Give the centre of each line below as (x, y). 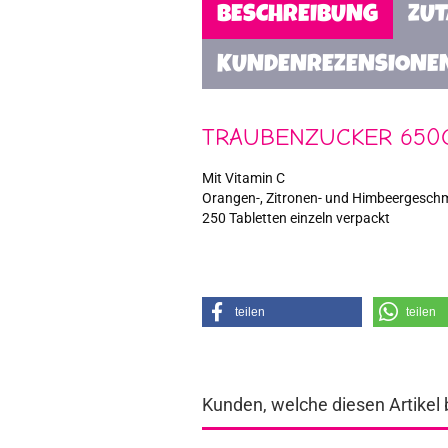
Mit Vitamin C (243, 178)
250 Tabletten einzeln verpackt (296, 218)
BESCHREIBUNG (297, 16)
